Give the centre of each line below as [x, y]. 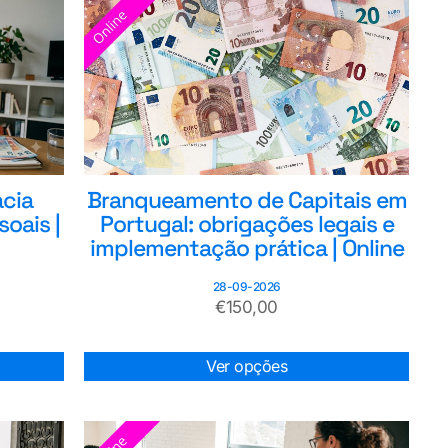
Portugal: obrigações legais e [246, 224]
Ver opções [247, 366]
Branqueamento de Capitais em [246, 200]
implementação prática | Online [246, 248]
